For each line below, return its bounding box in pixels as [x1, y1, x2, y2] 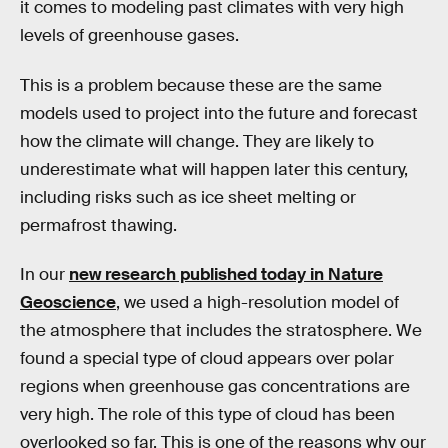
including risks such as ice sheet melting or [20, 186, 356, 208]
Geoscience [20, 292, 116, 314]
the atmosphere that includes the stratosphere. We [20, 320, 422, 342]
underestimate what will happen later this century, [20, 158, 408, 180]
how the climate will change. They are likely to [20, 130, 374, 152]
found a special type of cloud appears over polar [20, 348, 394, 370]
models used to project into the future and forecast [20, 102, 418, 124]
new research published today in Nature [69, 264, 383, 286]
